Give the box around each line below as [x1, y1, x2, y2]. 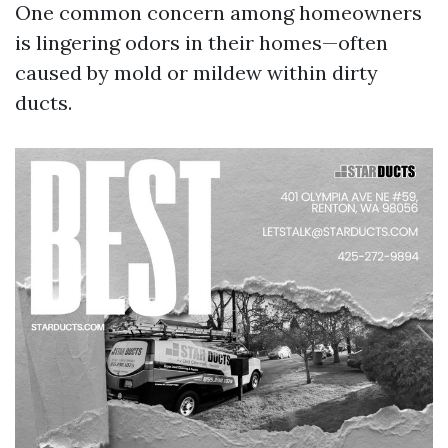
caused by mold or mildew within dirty [15, 60, 378, 85]
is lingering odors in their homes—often [15, 30, 388, 55]
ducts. [15, 90, 72, 115]
